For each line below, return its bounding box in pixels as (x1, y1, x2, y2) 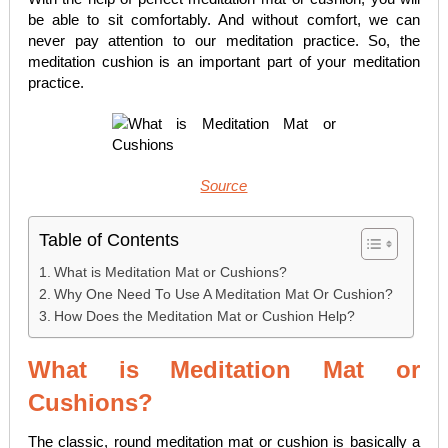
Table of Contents (38, 230, 179, 250)
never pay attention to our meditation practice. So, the (27, 32, 421, 49)
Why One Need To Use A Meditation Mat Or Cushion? (53, 287, 393, 302)
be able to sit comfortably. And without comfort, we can (27, 11, 421, 28)
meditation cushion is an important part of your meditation (27, 53, 421, 70)
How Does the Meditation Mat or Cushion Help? (53, 309, 355, 324)
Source (200, 177, 248, 194)
